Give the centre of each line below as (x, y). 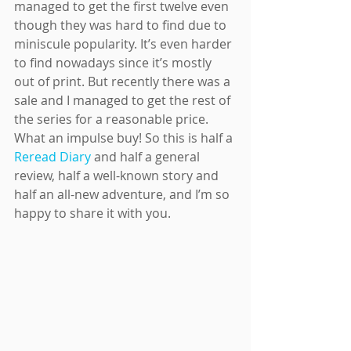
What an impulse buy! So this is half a (125, 138)
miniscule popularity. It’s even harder (125, 44)
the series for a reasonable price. (113, 119)
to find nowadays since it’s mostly (114, 63)
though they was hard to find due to (122, 25)
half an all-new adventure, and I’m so (123, 194)
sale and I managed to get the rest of (124, 100)
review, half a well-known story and (118, 175)
